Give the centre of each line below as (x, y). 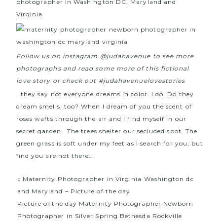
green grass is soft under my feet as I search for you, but (110, 143)
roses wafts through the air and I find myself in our (101, 118)
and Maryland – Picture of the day (74, 191)
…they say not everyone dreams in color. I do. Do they (105, 94)
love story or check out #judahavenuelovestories (101, 80)
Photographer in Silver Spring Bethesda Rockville (100, 216)
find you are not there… (55, 155)
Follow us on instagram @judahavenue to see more (105, 56)
